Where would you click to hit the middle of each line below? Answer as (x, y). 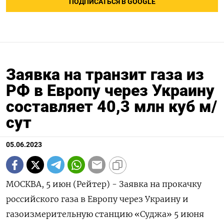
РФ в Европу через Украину (110, 91)
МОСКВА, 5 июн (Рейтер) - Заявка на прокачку (104, 184)
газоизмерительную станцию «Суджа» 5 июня (105, 214)
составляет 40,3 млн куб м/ (111, 107)
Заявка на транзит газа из (105, 75)
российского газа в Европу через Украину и (97, 199)
